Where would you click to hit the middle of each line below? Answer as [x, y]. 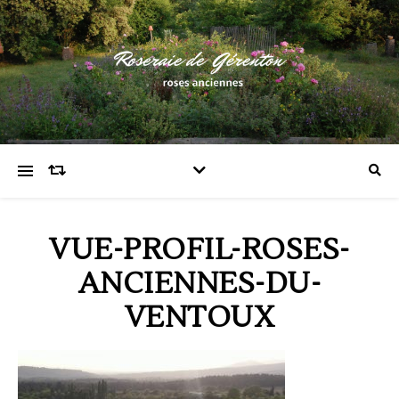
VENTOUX [199, 318]
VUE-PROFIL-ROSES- [199, 250]
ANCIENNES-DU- [199, 284]
